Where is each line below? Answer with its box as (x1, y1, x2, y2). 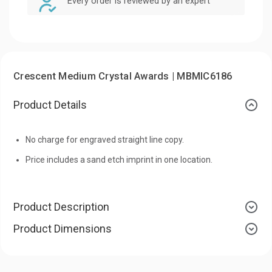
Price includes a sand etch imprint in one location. (25, 154, 212, 165)
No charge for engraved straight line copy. (25, 134, 184, 144)
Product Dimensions (13, 222, 112, 235)
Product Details (13, 98, 87, 111)
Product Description (13, 200, 109, 213)
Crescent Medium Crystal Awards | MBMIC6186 (13, 70, 233, 82)
